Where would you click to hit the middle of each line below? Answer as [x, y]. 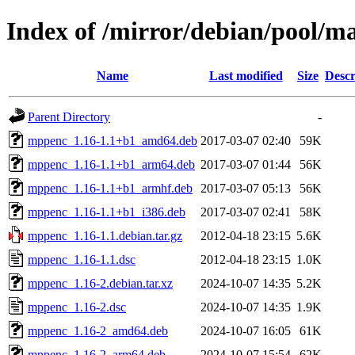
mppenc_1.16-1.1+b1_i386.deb [107, 212]
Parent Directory [69, 116]
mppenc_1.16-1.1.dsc [82, 259]
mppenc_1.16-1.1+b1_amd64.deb [113, 140]
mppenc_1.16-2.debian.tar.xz [100, 283]
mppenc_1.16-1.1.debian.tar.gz [105, 235]
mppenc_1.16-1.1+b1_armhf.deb [110, 188]
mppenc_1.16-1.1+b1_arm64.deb [111, 164]
